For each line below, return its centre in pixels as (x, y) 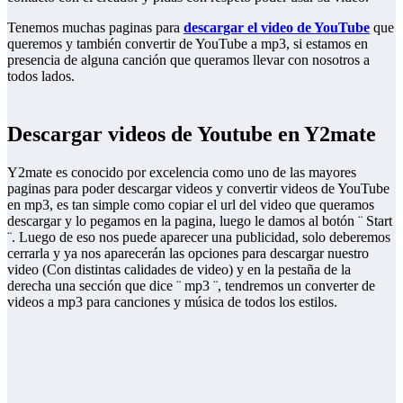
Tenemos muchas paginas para (95, 27)
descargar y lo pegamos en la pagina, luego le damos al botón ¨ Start (200, 220)
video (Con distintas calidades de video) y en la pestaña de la (179, 269)
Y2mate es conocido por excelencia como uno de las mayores (182, 172)
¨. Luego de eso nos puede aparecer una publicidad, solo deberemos (199, 237)
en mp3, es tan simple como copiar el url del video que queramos (191, 204)
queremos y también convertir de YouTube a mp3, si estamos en (188, 43)
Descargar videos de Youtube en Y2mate (192, 134)
